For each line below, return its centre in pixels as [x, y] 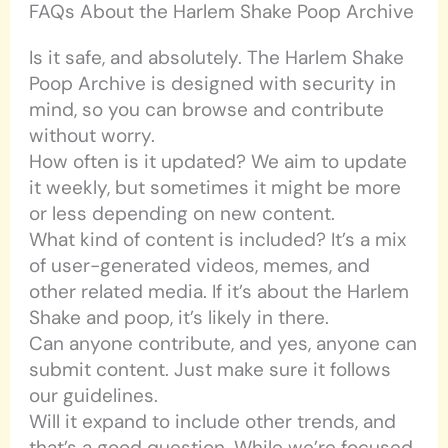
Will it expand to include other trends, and [213, 422]
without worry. [92, 136]
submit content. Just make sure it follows [210, 370]
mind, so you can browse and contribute [207, 110]
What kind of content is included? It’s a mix [218, 240]
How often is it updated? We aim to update [218, 162]
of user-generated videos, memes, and [200, 266]
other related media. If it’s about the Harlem [219, 292]
